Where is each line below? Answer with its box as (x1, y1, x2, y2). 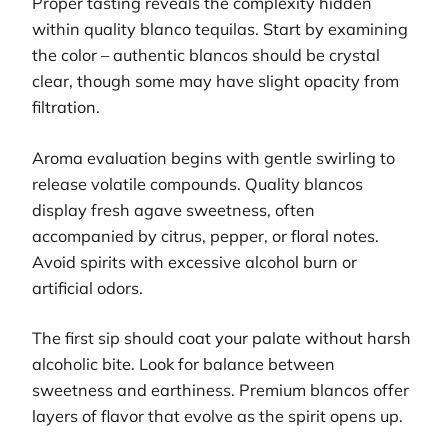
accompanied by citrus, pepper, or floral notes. (32, 225, 379, 246)
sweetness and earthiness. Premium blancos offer (32, 380, 409, 401)
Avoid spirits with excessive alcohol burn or (32, 251, 357, 272)
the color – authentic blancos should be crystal (32, 45, 380, 66)
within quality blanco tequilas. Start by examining (32, 19, 408, 40)
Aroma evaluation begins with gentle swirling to (32, 147, 395, 168)
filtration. (32, 97, 100, 118)
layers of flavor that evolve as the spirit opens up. (32, 406, 403, 427)
